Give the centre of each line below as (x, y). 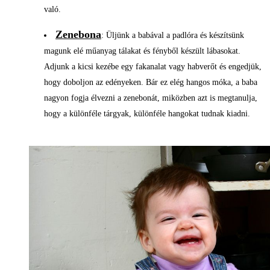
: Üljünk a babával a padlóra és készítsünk (173, 35)
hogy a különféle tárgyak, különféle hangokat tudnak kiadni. (147, 113)
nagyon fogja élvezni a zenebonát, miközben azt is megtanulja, (151, 98)
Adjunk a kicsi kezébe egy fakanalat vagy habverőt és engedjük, (153, 66)
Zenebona (78, 34)
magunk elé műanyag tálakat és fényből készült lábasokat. (142, 51)
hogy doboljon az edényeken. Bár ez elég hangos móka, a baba (151, 82)
